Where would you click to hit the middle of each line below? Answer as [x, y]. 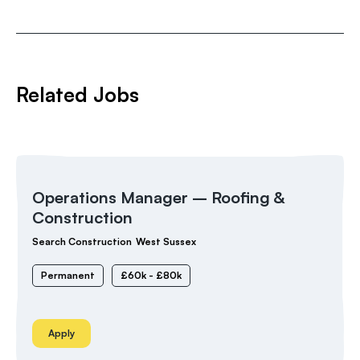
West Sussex [166, 241]
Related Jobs [78, 94]
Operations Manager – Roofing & [158, 197]
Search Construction [82, 241]
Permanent [68, 275]
